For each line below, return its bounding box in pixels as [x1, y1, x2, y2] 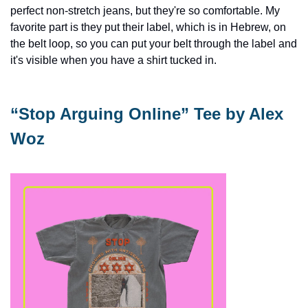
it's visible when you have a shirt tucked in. [10, 54, 217, 67]
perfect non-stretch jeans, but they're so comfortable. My [10, 5, 280, 17]
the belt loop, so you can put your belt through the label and [10, 38, 297, 50]
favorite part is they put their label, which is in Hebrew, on [10, 21, 286, 34]
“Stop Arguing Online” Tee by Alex [10, 104, 283, 124]
